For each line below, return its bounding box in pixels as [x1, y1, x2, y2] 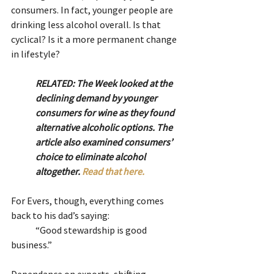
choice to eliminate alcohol [35, 150, 147, 163]
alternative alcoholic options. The [35, 120, 174, 133]
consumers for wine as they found [35, 106, 176, 119]
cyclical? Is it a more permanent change [11, 32, 179, 45]
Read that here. [82, 165, 146, 177]
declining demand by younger [35, 91, 159, 104]
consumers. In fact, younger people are [11, 3, 175, 16]
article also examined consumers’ [35, 135, 174, 148]
